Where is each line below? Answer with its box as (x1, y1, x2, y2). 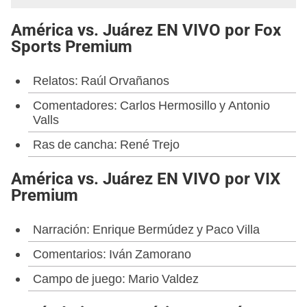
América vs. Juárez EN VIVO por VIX (11, 169, 280, 188)
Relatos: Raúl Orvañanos (33, 73, 169, 88)
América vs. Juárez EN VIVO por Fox (11, 21, 281, 40)
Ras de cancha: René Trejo (33, 136, 180, 151)
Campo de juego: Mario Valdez (33, 271, 199, 286)
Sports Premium (11, 37, 132, 57)
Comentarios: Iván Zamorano (33, 246, 191, 261)
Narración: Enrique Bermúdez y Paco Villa (33, 221, 260, 236)
